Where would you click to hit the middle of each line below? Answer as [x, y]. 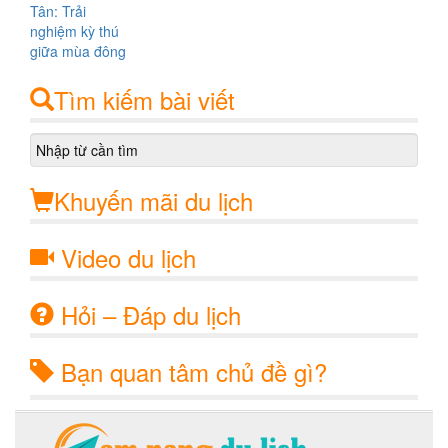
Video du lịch [128, 257]
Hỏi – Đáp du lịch [151, 314]
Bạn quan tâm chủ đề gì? [190, 371]
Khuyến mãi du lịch [153, 200]
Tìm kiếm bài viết [144, 99]
